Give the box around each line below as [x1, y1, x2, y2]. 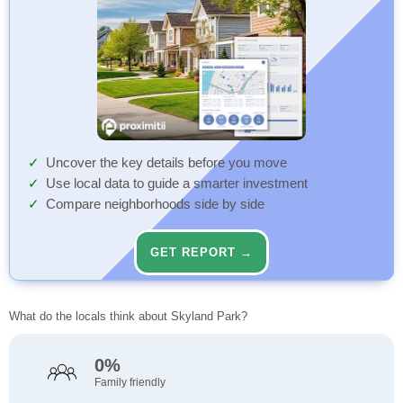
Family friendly [94, 376, 166, 390]
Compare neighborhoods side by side [46, 197, 264, 212]
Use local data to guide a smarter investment [46, 176, 308, 192]
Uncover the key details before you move [46, 156, 287, 171]
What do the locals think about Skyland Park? [9, 309, 247, 324]
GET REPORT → [150, 246, 253, 260]
